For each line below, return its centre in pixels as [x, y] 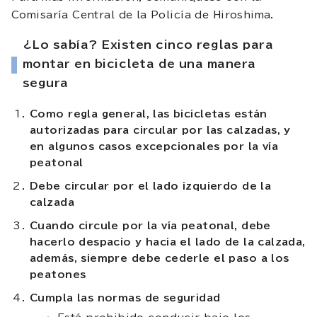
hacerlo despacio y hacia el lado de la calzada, [168, 242]
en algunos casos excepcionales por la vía [154, 146]
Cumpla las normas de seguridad [125, 298]
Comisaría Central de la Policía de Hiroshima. [143, 15]
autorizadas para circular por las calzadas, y [160, 130]
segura [46, 82]
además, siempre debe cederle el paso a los [160, 258]
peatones [58, 274]
